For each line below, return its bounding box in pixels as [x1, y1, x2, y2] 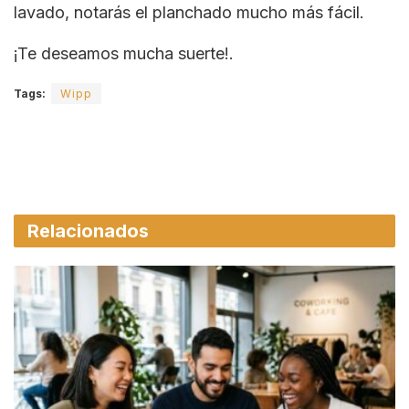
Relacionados [27, 220, 149, 243]
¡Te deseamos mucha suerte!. [14, 44, 234, 64]
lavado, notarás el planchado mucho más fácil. [14, 3, 364, 23]
